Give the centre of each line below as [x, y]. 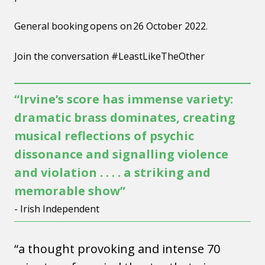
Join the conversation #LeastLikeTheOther [109, 56]
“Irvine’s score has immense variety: [124, 99]
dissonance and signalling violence [121, 154]
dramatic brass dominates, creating [125, 117]
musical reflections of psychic [104, 136]
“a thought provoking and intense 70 [117, 249]
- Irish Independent [57, 209]
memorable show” [70, 191]
